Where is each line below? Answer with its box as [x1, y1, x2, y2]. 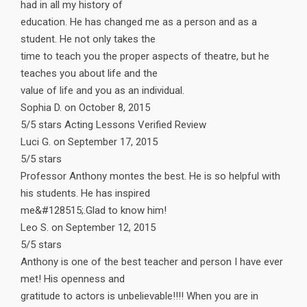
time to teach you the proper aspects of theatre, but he [21, 50, 269, 63]
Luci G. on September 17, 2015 [21, 136, 158, 149]
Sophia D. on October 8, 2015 [21, 101, 150, 114]
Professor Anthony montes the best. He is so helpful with [21, 170, 280, 183]
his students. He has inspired [21, 187, 150, 200]
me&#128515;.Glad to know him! [21, 204, 167, 217]
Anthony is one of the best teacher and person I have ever [21, 256, 283, 269]
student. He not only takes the [21, 33, 156, 46]
